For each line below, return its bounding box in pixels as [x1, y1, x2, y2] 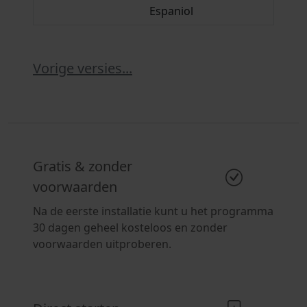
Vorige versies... [33, 59, 132, 77]
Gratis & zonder [33, 157, 132, 175]
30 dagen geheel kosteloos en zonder [33, 220, 228, 235]
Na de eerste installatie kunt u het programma [33, 204, 273, 219]
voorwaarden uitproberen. [33, 236, 171, 251]
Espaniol [149, 3, 193, 19]
